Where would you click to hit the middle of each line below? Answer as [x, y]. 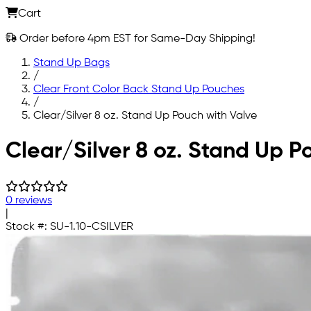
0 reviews [29, 200]
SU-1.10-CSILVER [92, 227]
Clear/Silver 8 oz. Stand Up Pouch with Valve [145, 116]
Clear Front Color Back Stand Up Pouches [139, 89]
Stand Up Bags [72, 63]
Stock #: [28, 227]
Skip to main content [58, 139]
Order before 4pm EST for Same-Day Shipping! [136, 39]
